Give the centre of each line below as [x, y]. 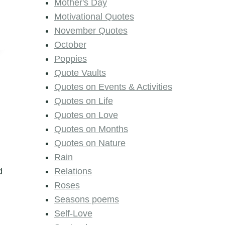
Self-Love [73, 214]
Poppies [70, 59]
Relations [73, 172]
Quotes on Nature [90, 143]
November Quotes [91, 31]
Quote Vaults [80, 73]
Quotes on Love [86, 115]
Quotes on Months [91, 129]
